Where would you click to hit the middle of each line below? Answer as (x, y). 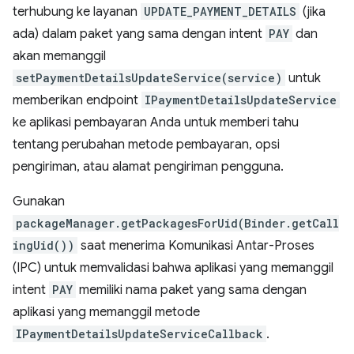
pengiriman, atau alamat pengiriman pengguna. (148, 167)
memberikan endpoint (77, 100)
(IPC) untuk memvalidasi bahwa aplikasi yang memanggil (173, 268)
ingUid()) (43, 245)
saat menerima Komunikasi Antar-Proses (196, 246)
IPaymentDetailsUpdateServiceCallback (139, 334)
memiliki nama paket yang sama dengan (191, 290)
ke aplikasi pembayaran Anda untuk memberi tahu (156, 122)
